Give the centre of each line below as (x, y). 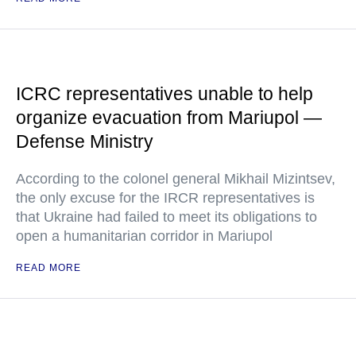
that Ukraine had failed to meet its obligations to (166, 217)
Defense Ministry (85, 142)
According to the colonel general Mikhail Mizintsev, (176, 179)
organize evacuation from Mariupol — (169, 118)
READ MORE (48, 268)
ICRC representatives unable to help (164, 94)
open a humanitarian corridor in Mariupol (144, 236)
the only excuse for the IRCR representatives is (165, 198)
